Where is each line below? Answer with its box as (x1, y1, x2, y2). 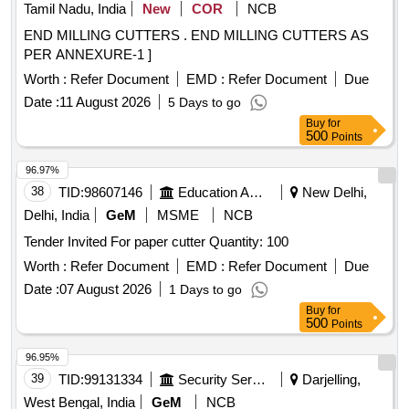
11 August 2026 (59, 94, 151, 110)
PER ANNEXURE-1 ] (24, 47, 152, 63)
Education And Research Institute (249, 184, 263, 201)
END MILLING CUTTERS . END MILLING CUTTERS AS (24, 27, 191, 44)
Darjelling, (299, 372, 361, 388)
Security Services (252, 372, 266, 388)
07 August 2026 (59, 281, 152, 298)
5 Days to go (168, 95, 241, 110)
